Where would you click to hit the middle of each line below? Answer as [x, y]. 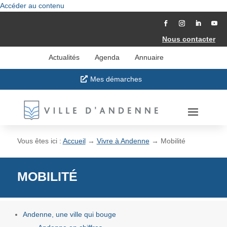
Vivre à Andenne [123, 141]
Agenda [107, 58]
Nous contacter [189, 39]
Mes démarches [116, 79]
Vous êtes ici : [40, 141]
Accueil [74, 141]
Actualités [64, 58]
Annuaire [149, 58]
